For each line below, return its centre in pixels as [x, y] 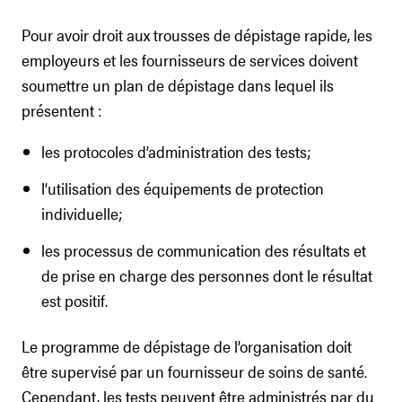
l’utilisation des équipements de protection [183, 188]
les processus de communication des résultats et [204, 250]
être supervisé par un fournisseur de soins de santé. [194, 371]
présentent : [61, 110]
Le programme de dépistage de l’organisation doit [187, 346]
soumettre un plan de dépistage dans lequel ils [178, 85]
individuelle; [82, 213]
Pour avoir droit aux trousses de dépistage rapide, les [197, 35]
